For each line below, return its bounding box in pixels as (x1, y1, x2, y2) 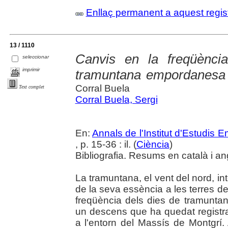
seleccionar (22, 54, 49, 60)
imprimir (22, 67, 40, 73)
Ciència (136, 139, 169, 150)
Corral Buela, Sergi (75, 94, 158, 105)
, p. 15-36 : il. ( (75, 139, 136, 150)
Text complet (19, 84, 44, 90)
